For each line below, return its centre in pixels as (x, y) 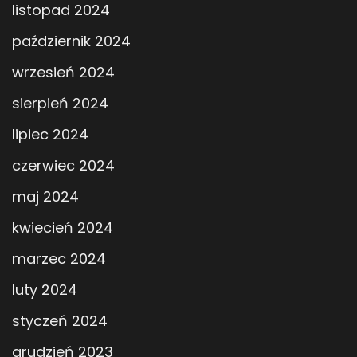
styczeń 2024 (60, 321)
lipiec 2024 (50, 135)
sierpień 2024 (60, 104)
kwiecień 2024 (63, 228)
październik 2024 (71, 41)
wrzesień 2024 (63, 73)
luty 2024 (45, 290)
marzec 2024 (59, 259)
